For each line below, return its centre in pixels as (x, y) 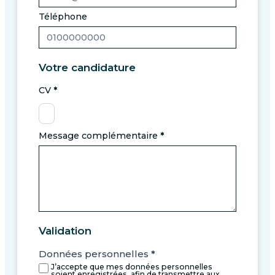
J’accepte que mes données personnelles (132, 267)
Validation (65, 231)
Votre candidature (87, 68)
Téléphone (63, 17)
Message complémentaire (99, 136)
